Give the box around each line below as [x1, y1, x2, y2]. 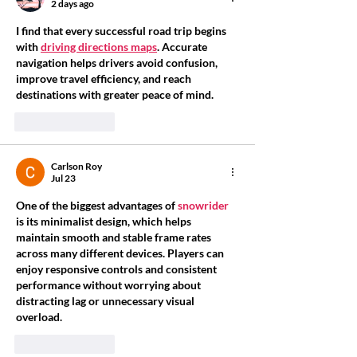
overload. [16, 310, 62, 324]
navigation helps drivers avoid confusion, [16, 56, 220, 70]
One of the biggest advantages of [16, 198, 178, 213]
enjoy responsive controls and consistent [16, 262, 219, 277]
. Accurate [157, 40, 210, 54]
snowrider [178, 198, 229, 213]
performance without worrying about [16, 278, 203, 292]
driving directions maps [41, 40, 157, 54]
